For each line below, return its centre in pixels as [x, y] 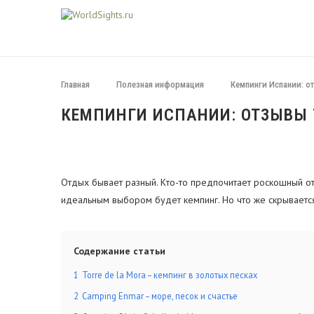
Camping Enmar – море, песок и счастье [160, 296]
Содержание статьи [120, 251]
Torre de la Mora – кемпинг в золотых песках [170, 275]
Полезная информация [160, 84]
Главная [75, 84]
